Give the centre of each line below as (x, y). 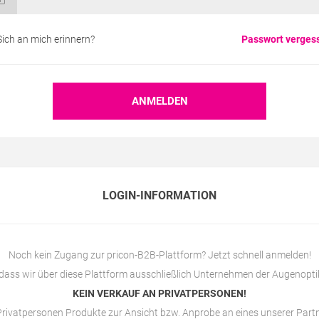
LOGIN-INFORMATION (159, 195)
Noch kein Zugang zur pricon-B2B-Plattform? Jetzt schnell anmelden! (159, 255)
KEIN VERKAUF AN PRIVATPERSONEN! (159, 293)
